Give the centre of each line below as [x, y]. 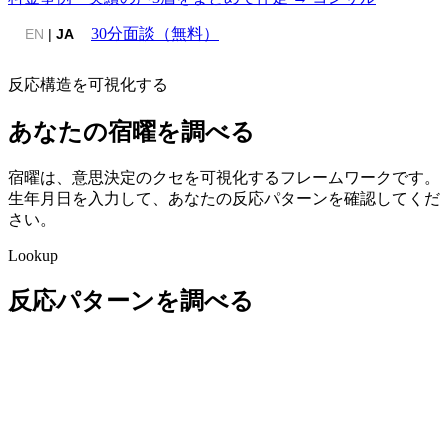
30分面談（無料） [155, 33]
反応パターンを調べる [131, 300]
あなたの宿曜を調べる [131, 131]
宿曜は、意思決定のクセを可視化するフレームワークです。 [224, 177]
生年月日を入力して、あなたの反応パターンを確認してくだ [224, 198]
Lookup [33, 255]
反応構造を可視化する [88, 84]
